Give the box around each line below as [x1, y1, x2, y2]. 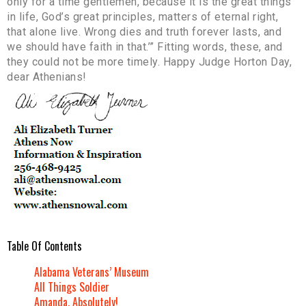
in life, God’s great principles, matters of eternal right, [7, 10, 278, 24]
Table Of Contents [7, 238, 82, 255]
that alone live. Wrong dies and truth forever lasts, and [7, 25, 281, 39]
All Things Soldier [34, 279, 109, 296]
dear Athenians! [7, 70, 87, 84]
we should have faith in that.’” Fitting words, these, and [7, 40, 283, 54]
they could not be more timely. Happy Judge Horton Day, [7, 55, 292, 69]
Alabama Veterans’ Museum [34, 264, 149, 281]
